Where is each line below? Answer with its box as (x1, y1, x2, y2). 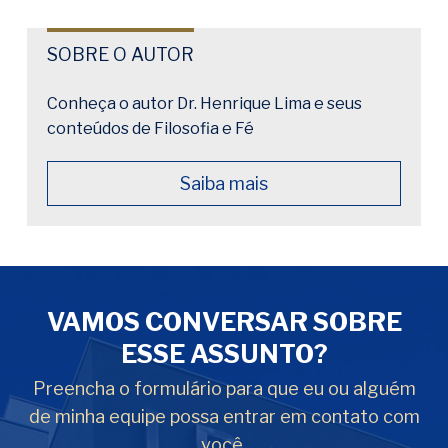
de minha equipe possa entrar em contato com (28, 406, 420, 427)
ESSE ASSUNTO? (120, 339, 328, 369)
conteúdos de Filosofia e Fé (47, 119, 254, 138)
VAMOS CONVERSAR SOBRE (46, 307, 402, 337)
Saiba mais (180, 173, 268, 194)
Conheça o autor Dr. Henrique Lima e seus (47, 94, 362, 113)
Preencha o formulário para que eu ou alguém (32, 378, 416, 399)
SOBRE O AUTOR (47, 44, 194, 65)
